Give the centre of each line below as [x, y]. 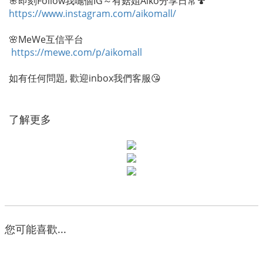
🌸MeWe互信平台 [46, 39]
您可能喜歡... [36, 229]
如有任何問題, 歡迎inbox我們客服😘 [85, 78]
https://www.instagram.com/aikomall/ [92, 14]
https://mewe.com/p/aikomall [75, 52]
